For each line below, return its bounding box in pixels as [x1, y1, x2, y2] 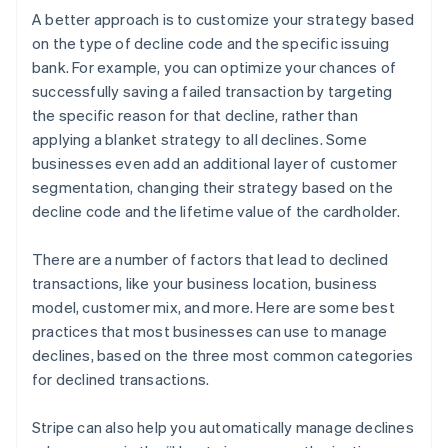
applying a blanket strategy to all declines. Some [32, 128, 367, 149]
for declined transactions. [32, 368, 210, 389]
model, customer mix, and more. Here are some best [32, 296, 395, 317]
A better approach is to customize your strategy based [32, 8, 415, 29]
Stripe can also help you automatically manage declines [32, 416, 414, 437]
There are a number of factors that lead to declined [32, 248, 389, 269]
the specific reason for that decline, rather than [32, 104, 358, 125]
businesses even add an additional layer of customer [32, 152, 398, 173]
